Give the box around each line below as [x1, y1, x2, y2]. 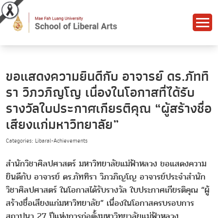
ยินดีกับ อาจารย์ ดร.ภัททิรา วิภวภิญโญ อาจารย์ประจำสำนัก [6, 170, 205, 183]
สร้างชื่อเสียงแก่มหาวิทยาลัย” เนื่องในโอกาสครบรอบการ [6, 196, 194, 210]
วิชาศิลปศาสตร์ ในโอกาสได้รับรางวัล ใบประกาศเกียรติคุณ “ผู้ [6, 183, 209, 197]
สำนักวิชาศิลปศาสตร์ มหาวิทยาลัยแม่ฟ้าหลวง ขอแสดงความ [6, 157, 206, 170]
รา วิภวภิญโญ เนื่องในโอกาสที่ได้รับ [6, 82, 195, 103]
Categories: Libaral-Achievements [6, 136, 88, 145]
